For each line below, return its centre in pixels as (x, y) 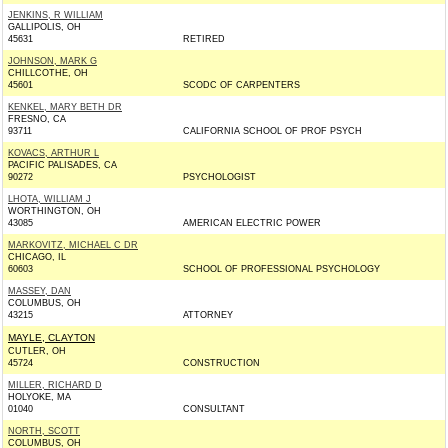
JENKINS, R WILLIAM (55, 15)
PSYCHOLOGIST (219, 177)
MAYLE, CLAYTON (51, 337)
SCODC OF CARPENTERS (241, 85)
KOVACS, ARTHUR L (53, 153)
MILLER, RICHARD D (55, 385)
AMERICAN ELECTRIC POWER (252, 223)
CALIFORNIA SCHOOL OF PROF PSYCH (272, 131)
